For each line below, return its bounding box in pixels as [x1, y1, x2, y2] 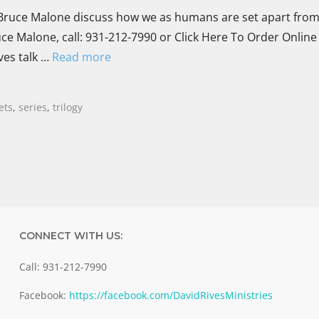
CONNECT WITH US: [19, 229, 122, 242]
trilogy [53, 100, 83, 114]
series [19, 100, 48, 114]
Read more [52, 48, 111, 65]
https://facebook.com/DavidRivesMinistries [68, 288, 273, 303]
